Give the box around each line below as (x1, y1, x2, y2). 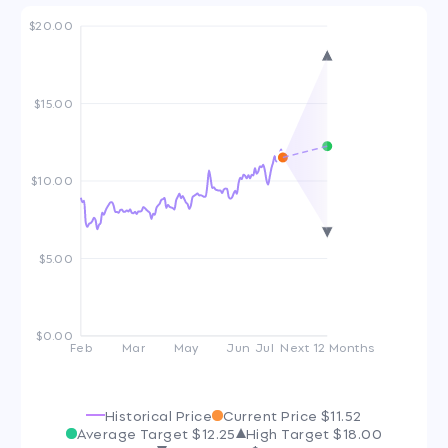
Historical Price (104, 404, 213, 426)
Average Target (77, 422, 193, 444)
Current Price (223, 404, 321, 426)
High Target (245, 422, 334, 444)
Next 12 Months (280, 337, 375, 357)
